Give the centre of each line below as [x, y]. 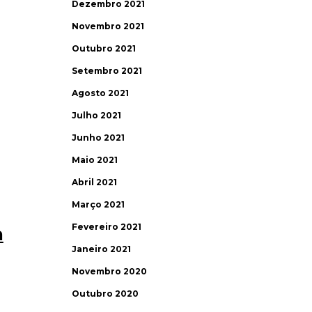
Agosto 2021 [101, 93]
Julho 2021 [97, 115]
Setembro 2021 [107, 71]
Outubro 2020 [106, 294]
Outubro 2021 [104, 48]
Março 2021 [99, 204]
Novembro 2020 [110, 271]
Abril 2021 [95, 182]
